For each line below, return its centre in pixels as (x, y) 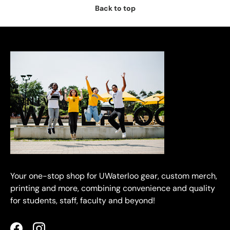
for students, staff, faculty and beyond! (83, 201)
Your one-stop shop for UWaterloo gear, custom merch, (114, 176)
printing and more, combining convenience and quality (113, 188)
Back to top (115, 8)
